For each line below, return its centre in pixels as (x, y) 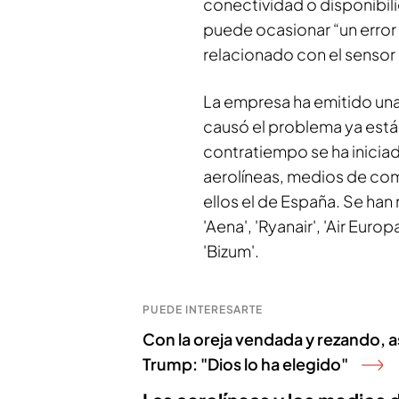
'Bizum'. (231, 250)
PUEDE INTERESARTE (203, 309)
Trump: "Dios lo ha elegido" (245, 363)
